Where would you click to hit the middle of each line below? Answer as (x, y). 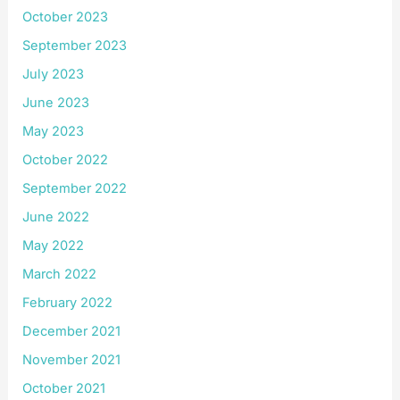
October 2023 (66, 17)
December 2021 (72, 331)
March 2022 (60, 274)
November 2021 (72, 359)
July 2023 (54, 75)
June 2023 (56, 103)
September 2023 (75, 46)
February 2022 (68, 302)
